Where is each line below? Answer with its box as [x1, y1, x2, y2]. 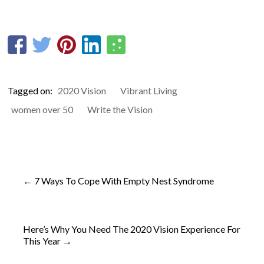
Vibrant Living [120, 85, 178, 96]
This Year [23, 235, 63, 246]
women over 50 [11, 104, 74, 115]
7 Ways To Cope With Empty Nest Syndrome [32, 175, 214, 186]
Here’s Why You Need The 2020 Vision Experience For [23, 223, 241, 235]
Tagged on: [8, 85, 55, 96]
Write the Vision [87, 104, 153, 115]
